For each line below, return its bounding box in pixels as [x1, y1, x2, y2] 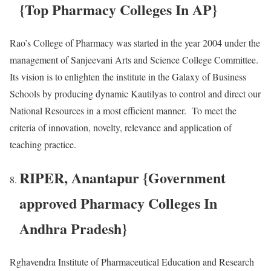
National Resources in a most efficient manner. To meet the [10, 103, 237, 117]
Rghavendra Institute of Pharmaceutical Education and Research [10, 255, 254, 268]
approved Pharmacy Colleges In [19, 192, 217, 214]
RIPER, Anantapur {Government [19, 166, 226, 188]
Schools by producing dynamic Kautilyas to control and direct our [10, 87, 261, 100]
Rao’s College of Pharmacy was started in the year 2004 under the [10, 36, 260, 49]
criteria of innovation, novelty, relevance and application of [10, 120, 232, 134]
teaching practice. [10, 137, 76, 151]
